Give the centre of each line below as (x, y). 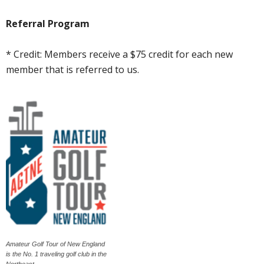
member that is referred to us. (72, 69)
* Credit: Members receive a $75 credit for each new (119, 54)
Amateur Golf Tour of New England (55, 244)
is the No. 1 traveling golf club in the (56, 254)
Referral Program (48, 23)
